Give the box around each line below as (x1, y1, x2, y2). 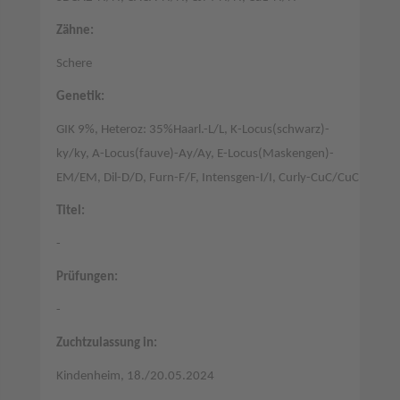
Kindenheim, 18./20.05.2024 (55, 369, 214, 383)
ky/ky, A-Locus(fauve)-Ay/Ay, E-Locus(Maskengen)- (55, 146, 334, 161)
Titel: (55, 204, 85, 218)
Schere (55, 56, 92, 71)
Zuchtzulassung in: (55, 336, 157, 350)
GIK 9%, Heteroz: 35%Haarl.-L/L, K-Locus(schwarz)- (55, 122, 329, 137)
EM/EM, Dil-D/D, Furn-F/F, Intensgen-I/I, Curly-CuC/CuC (55, 171, 359, 185)
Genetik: (55, 89, 104, 104)
